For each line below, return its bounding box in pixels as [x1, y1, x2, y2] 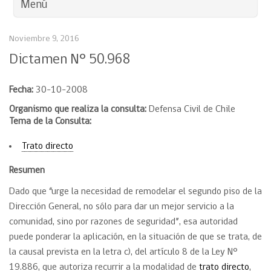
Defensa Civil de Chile [146, 105, 235, 114]
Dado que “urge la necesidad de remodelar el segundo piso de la [9, 187, 262, 197]
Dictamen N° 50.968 [9, 53, 131, 67]
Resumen [9, 166, 45, 175]
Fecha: [9, 85, 33, 95]
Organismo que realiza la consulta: [9, 105, 146, 114]
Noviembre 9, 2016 [9, 34, 79, 44]
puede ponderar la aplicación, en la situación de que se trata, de [9, 232, 262, 242]
